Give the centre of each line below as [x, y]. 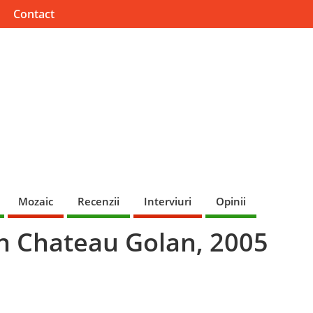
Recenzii [99, 201]
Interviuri [168, 201]
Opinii [231, 201]
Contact [34, 14]
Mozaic [36, 201]
